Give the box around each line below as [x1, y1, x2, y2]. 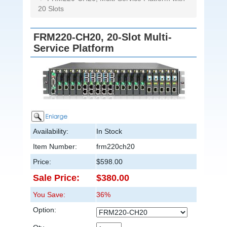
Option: [33, 206, 56, 214]
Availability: [33, 127, 68, 136]
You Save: [33, 191, 65, 199]
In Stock [96, 127, 122, 136]
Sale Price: [33, 173, 80, 183]
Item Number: [33, 142, 77, 151]
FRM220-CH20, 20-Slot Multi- [33, 31, 172, 43]
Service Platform [33, 43, 114, 54]
